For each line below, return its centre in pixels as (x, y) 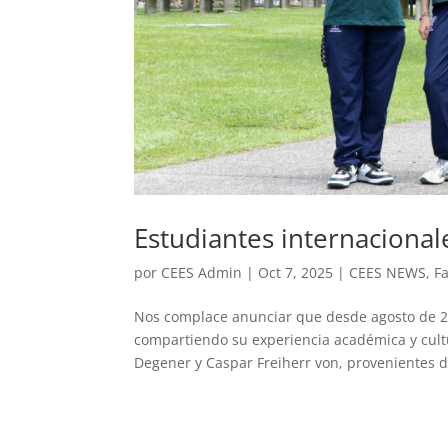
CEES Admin (202, 273)
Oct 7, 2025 (296, 273)
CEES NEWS (388, 273)
